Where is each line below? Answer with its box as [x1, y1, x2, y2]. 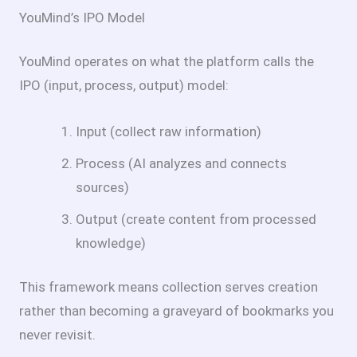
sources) [76, 178, 129, 195]
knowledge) [76, 234, 146, 251]
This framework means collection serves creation [19, 279, 318, 296]
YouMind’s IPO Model [19, 9, 145, 25]
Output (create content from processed [76, 210, 316, 227]
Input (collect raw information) [76, 123, 261, 139]
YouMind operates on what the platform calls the [19, 53, 314, 70]
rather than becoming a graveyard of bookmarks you [19, 303, 334, 320]
